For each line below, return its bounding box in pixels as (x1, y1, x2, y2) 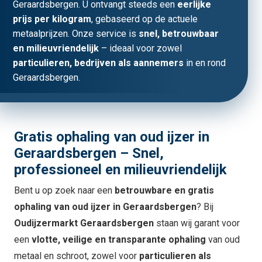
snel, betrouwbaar (139, 28, 219, 40)
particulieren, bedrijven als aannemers (13, 57, 184, 69)
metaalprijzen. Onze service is (13, 28, 139, 40)
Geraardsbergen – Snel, (14, 145, 164, 162)
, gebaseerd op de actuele (91, 13, 198, 25)
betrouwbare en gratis (115, 184, 214, 196)
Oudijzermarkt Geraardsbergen (14, 217, 154, 229)
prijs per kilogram (13, 13, 91, 25)
